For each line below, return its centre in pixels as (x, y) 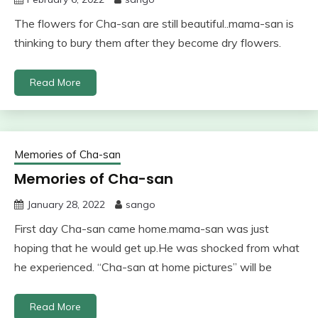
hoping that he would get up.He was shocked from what (157, 247)
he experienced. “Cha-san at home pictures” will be (143, 267)
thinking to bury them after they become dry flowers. (148, 42)
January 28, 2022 (66, 204)
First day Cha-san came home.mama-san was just (142, 228)
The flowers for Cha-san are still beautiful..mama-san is (154, 23)
